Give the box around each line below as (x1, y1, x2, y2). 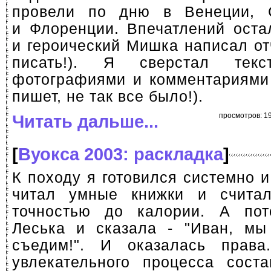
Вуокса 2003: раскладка (18, 144, 223, 164)
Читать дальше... (12, 111, 158, 131)
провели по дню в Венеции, (12, 4, 268, 20)
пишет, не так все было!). (12, 88, 203, 105)
